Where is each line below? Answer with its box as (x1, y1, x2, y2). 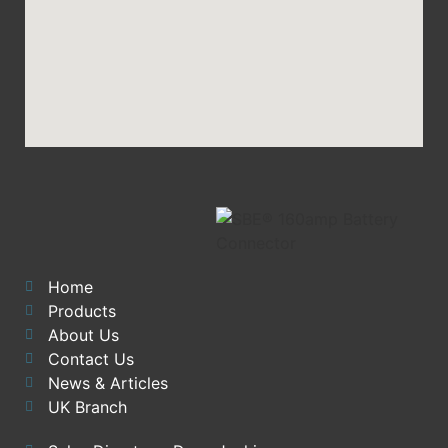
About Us (47, 325, 119, 345)
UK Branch (47, 397, 127, 417)
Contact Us (47, 349, 134, 369)
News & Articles (47, 373, 168, 393)
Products (47, 301, 116, 321)
